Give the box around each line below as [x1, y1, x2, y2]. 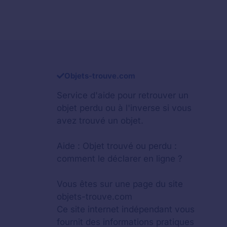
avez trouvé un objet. [57, 115, 143, 126]
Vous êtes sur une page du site [57, 179, 183, 189]
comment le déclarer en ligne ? [57, 154, 182, 164]
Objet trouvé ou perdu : [83, 141, 177, 151]
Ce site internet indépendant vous [57, 204, 195, 214]
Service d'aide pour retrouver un [57, 90, 188, 100]
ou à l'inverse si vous [103, 102, 192, 113]
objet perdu [57, 102, 103, 113]
